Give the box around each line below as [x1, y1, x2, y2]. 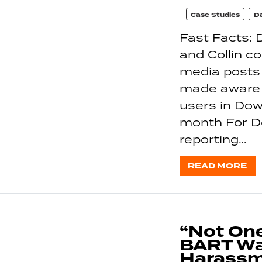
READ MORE [188, 160, 247, 171]
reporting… [180, 132, 247, 147]
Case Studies [190, 10, 240, 19]
